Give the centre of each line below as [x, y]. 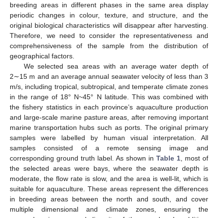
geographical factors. [42, 56]
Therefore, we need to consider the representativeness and [109, 36]
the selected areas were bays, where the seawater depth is [109, 169]
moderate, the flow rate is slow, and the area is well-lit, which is [109, 179]
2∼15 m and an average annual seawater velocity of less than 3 [109, 77]
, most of [194, 158]
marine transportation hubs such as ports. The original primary [109, 128]
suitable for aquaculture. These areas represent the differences [109, 189]
